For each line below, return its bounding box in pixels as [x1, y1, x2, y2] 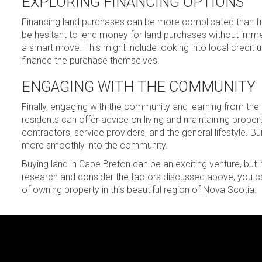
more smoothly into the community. [22, 140, 168, 151]
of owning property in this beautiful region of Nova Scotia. [22, 184, 257, 195]
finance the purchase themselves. [22, 55, 160, 66]
